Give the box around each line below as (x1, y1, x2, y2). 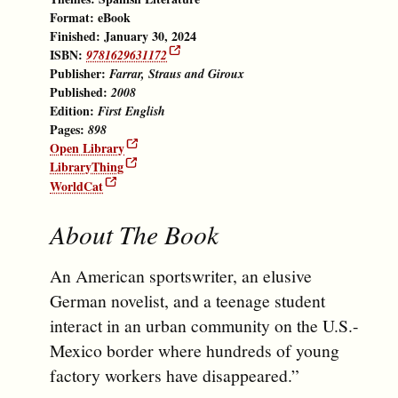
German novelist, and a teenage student (50, 288, 325, 313)
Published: (50, 83, 111, 102)
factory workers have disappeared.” (50, 362, 299, 387)
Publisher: (50, 64, 109, 84)
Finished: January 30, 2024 (50, 26, 196, 45)
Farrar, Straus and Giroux (109, 65, 244, 84)
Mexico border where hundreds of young (50, 338, 339, 362)
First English (98, 102, 165, 121)
